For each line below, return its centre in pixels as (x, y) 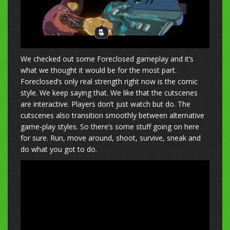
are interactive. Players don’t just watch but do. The (106, 104)
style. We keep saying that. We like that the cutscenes (109, 92)
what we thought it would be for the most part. (99, 70)
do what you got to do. (60, 149)
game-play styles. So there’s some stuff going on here (110, 126)
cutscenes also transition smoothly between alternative (112, 115)
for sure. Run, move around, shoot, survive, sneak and (111, 138)
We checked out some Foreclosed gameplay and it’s (107, 59)
